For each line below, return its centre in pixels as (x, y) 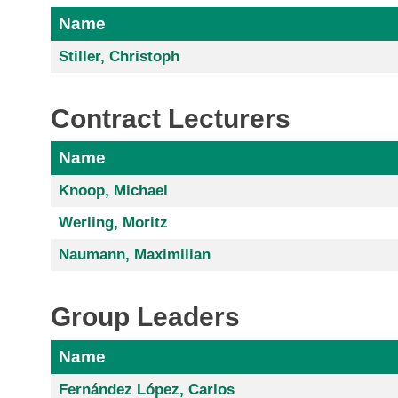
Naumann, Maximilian (134, 255)
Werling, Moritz (113, 223)
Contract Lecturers (171, 118)
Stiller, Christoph (119, 56)
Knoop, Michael (113, 191)
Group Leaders (145, 317)
